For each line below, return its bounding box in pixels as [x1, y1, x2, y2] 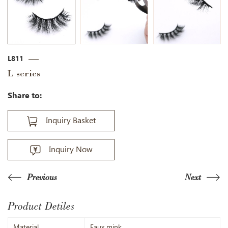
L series [8, 68, 40, 79]
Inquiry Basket [46, 116, 96, 126]
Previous [27, 172, 57, 183]
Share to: [8, 90, 42, 100]
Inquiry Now [49, 145, 93, 155]
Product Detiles [8, 199, 74, 213]
